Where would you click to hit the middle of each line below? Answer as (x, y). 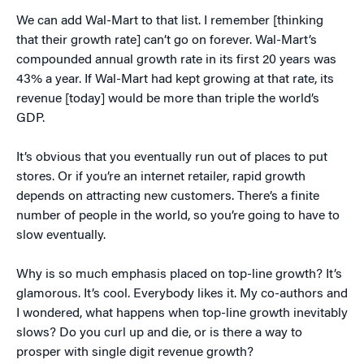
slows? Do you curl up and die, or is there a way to (159, 333)
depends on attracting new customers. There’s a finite (168, 196)
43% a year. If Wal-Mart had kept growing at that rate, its (175, 79)
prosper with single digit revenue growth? (135, 352)
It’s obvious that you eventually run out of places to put (172, 157)
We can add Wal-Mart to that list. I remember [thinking (170, 21)
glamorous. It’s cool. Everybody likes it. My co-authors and (182, 294)
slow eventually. (61, 235)
